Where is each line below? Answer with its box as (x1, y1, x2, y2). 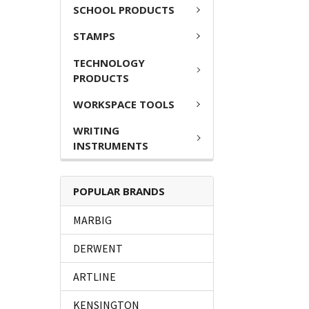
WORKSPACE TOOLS (73, 97, 175, 111)
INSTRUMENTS (73, 139, 148, 153)
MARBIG (73, 213, 112, 228)
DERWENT (73, 241, 123, 256)
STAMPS (73, 29, 115, 43)
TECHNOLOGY (73, 55, 145, 70)
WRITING (73, 123, 119, 138)
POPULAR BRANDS (73, 184, 165, 199)
